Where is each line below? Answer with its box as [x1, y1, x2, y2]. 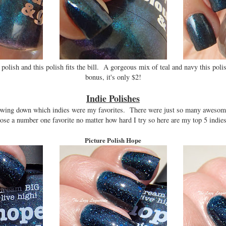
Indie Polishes [86, 91, 140, 105]
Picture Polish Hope [85, 135, 141, 145]
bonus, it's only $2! [85, 72, 141, 82]
